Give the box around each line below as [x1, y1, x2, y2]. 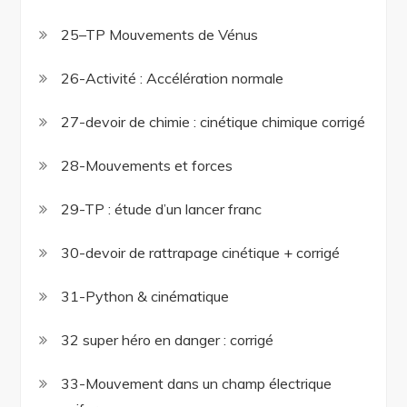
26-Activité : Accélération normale [61, 69, 284, 88]
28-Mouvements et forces [61, 156, 233, 175]
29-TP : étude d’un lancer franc [61, 200, 263, 219]
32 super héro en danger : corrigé [61, 331, 274, 350]
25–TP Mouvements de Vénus [61, 25, 259, 45]
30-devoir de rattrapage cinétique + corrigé [61, 243, 341, 263]
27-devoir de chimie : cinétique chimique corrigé [61, 113, 366, 132]
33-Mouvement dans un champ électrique [61, 374, 333, 393]
